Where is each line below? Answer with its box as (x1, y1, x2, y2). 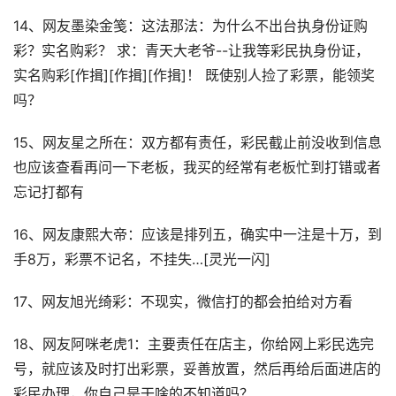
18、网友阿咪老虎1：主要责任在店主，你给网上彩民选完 (13, 336, 374, 353)
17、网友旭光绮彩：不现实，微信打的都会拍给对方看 (13, 293, 353, 310)
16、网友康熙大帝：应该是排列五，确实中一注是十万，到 (13, 226, 382, 243)
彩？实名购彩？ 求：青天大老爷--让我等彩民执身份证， (13, 42, 369, 59)
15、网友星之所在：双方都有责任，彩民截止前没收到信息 (13, 134, 382, 151)
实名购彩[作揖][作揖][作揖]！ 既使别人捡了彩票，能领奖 (13, 67, 375, 84)
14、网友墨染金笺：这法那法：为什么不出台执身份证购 (13, 18, 368, 34)
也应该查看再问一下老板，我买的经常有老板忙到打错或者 (13, 159, 381, 176)
